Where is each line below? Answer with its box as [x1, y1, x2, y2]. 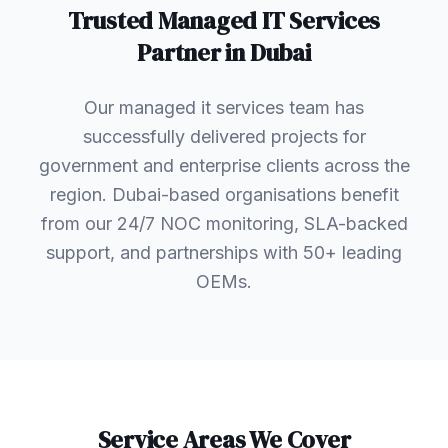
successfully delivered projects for [82, 126, 366, 148]
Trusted [67, 4, 158, 38]
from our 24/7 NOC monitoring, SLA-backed [40, 213, 408, 235]
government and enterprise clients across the [38, 155, 410, 177]
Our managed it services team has [84, 97, 364, 119]
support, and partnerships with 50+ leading [46, 242, 402, 264]
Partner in [137, 36, 250, 70]
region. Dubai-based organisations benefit [49, 184, 399, 206]
